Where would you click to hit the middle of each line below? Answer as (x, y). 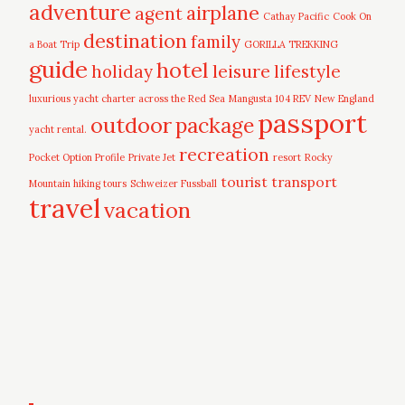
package (215, 125)
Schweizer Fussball (174, 183)
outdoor (132, 125)
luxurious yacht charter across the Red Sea (127, 98)
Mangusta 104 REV (270, 98)
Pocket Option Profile (77, 157)
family (216, 41)
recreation (225, 154)
